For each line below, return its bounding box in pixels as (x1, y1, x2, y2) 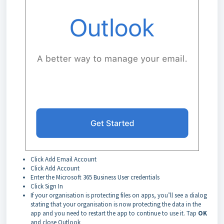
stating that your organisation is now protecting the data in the (30, 200, 201, 208)
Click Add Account (30, 164, 79, 172)
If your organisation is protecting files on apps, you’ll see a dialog (30, 191, 207, 199)
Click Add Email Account (30, 155, 96, 163)
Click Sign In (30, 182, 63, 190)
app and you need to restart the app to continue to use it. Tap (30, 209, 198, 217)
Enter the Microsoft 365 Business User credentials (30, 173, 159, 181)
